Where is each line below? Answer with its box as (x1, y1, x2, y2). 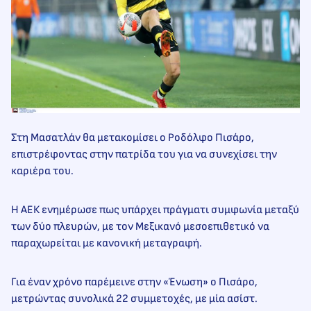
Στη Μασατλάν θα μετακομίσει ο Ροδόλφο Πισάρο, (11, 131, 254, 144)
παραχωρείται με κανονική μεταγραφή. (11, 236, 202, 250)
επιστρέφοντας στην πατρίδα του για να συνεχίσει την (11, 147, 277, 161)
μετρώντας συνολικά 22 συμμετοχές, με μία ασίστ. (11, 292, 258, 305)
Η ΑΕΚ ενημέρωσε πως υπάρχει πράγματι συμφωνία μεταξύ (11, 203, 299, 217)
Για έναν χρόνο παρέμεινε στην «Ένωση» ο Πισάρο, (11, 275, 258, 289)
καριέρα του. (11, 164, 74, 178)
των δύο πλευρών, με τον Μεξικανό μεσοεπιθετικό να (11, 219, 269, 233)
